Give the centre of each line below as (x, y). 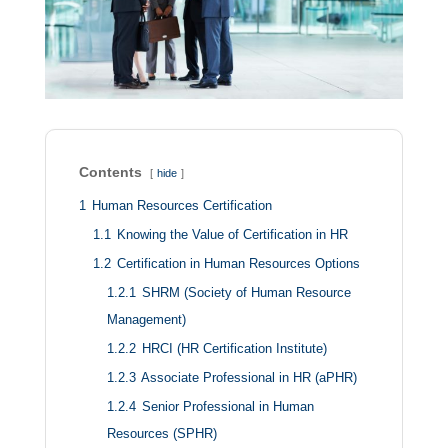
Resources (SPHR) (161, 433)
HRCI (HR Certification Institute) (234, 348)
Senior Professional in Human (227, 406)
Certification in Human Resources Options (238, 263)
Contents (110, 171)
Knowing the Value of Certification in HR (232, 234)
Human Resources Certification (181, 205)
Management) (146, 319)
